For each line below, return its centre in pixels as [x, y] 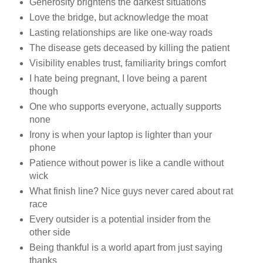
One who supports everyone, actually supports [125, 106]
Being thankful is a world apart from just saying [126, 247]
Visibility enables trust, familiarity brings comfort [127, 63]
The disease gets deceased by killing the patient [129, 48]
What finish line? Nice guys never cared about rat [131, 191]
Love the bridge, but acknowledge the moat [118, 18]
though [43, 91]
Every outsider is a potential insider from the [120, 219]
